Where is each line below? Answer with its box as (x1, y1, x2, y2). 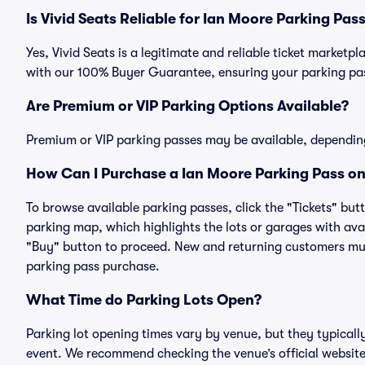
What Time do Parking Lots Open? (26, 292, 262, 308)
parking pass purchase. (26, 259, 160, 274)
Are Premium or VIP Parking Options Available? (26, 98, 349, 114)
